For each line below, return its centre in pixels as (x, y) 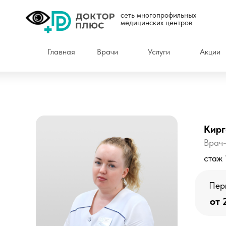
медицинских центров (156, 23)
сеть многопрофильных (158, 15)
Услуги (159, 51)
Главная (61, 51)
